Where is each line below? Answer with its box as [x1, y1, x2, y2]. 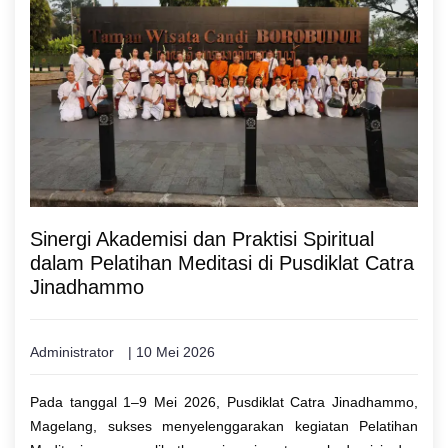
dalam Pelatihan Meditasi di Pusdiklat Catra [30, 251, 414, 274]
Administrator [30, 343, 114, 360]
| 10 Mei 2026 [128, 343, 215, 360]
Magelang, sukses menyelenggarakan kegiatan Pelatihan [30, 417, 418, 434]
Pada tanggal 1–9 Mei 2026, [30, 393, 227, 410]
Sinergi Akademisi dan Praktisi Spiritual [30, 227, 374, 250]
